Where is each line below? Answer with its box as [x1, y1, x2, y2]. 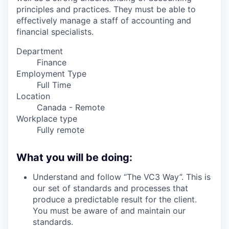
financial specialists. [16, 27, 94, 37]
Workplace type [16, 113, 77, 124]
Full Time [37, 80, 71, 90]
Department [16, 46, 63, 57]
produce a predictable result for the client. [33, 194, 197, 205]
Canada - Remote [37, 102, 105, 113]
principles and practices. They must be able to [16, 4, 196, 15]
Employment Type [16, 68, 86, 79]
